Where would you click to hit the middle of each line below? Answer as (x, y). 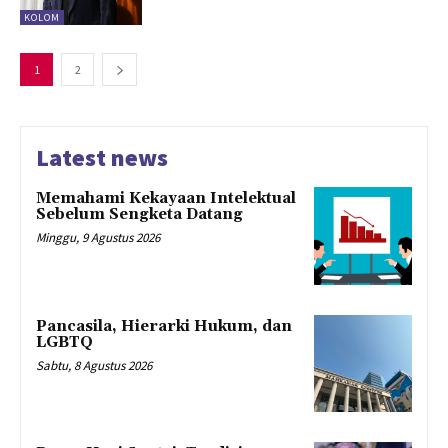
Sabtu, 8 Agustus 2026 (94, 365)
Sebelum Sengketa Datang (139, 214)
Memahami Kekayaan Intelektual (166, 198)
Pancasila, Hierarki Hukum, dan (164, 326)
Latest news (102, 157)
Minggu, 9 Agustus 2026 (98, 237)
